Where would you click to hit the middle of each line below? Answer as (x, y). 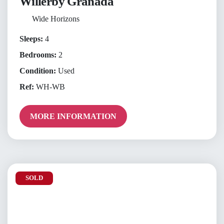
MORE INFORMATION (73, 116)
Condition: (38, 70)
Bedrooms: (38, 54)
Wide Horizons (55, 18)
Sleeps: (31, 38)
